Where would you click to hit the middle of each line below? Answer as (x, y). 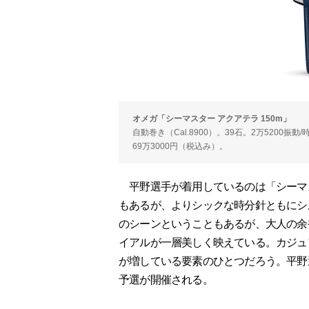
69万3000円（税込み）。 (180, 146)
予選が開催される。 (166, 280)
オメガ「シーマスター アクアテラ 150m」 (212, 119)
